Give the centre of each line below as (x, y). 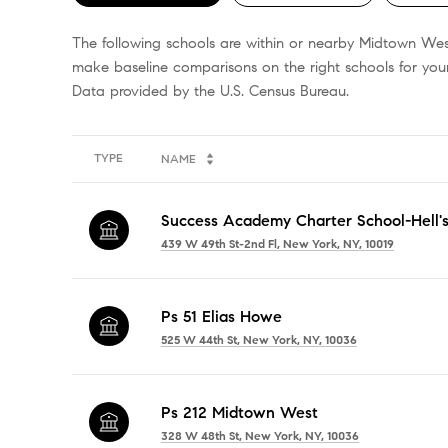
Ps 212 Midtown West (239, 412)
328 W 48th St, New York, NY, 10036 (260, 435)
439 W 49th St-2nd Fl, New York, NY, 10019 (277, 243)
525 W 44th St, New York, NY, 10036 (259, 339)
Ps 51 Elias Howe (221, 316)
